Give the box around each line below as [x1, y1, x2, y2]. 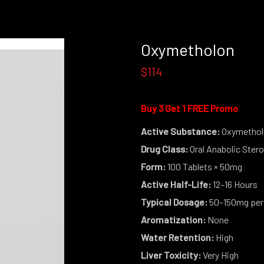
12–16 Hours [210, 179, 258, 190]
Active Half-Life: [140, 179, 211, 190]
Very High [200, 249, 239, 260]
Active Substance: [140, 126, 220, 137]
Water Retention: [140, 232, 214, 243]
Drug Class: [140, 143, 188, 154]
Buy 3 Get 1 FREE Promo [140, 103, 238, 114]
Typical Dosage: [140, 196, 207, 207]
